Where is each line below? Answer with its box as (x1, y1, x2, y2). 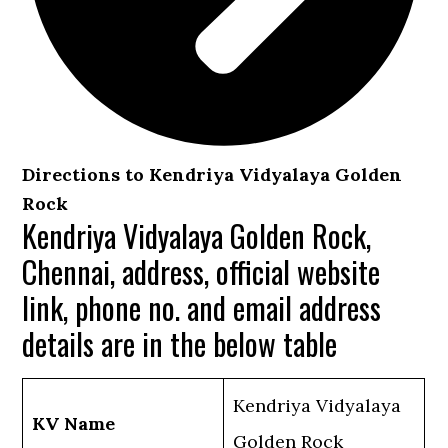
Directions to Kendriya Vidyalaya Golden (22, 163, 403, 187)
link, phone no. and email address (22, 285, 382, 331)
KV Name (32, 412, 116, 436)
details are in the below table (22, 321, 338, 367)
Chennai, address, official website (22, 249, 381, 295)
